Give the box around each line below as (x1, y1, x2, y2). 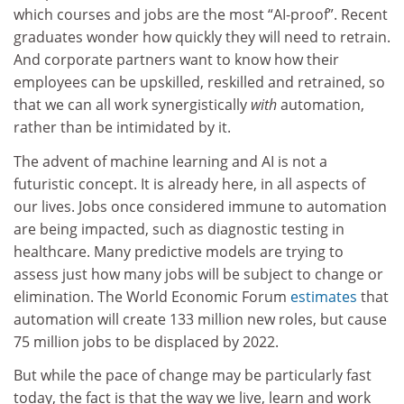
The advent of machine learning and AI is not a (14, 151, 327, 171)
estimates (290, 286, 357, 307)
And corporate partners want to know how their (14, 50, 339, 70)
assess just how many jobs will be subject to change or (14, 263, 383, 284)
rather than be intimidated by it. (14, 117, 231, 138)
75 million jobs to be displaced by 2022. (14, 331, 279, 352)
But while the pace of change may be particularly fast (14, 365, 372, 386)
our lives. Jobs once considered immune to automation (14, 196, 387, 216)
